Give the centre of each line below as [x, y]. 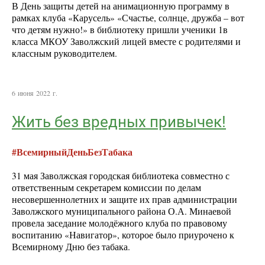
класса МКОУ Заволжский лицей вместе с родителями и [126, 42]
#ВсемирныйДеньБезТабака [72, 152]
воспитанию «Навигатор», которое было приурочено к [123, 235]
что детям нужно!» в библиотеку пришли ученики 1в [120, 30]
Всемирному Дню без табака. [71, 247]
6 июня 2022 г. [35, 93]
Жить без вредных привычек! [119, 122]
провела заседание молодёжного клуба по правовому [119, 223]
